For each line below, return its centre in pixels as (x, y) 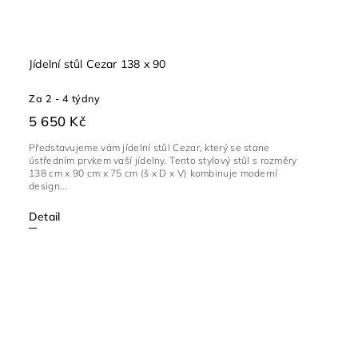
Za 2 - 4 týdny (64, 99)
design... (48, 186)
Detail (45, 217)
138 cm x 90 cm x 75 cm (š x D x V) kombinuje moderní (153, 173)
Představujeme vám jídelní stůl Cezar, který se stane (149, 148)
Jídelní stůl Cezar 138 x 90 (97, 64)
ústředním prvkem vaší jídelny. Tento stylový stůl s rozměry (163, 161)
